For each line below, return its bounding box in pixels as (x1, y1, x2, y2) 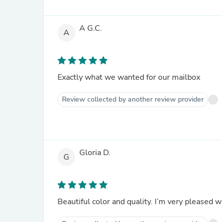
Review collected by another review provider (62, 95, 204, 104)
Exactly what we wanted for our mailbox (57, 72, 200, 83)
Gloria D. (79, 147, 111, 159)
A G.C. (79, 23, 102, 34)
